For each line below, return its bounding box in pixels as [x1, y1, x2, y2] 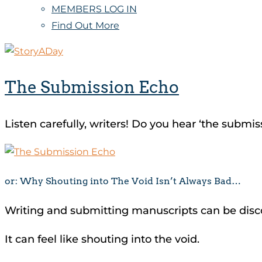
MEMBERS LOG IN [51, 4, 137, 15]
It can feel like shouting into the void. [5, 233, 202, 246]
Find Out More [51, 20, 119, 31]
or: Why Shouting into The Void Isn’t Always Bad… [5, 175, 241, 187]
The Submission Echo [5, 77, 179, 98]
